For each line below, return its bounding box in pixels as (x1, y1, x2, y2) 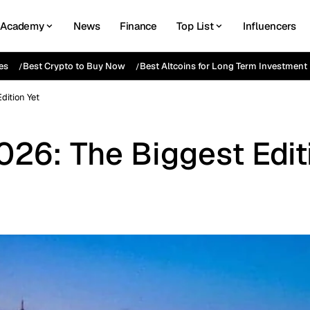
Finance (119, 19, 157, 33)
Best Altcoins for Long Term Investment (140, 60, 307, 72)
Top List (176, 19, 214, 33)
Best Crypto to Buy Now (23, 60, 125, 72)
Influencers (243, 19, 296, 33)
